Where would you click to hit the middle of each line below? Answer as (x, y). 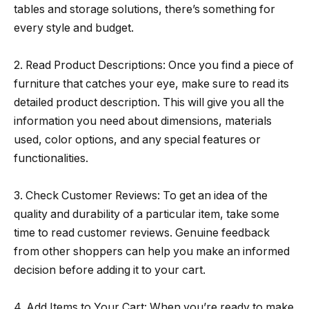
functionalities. (51, 159)
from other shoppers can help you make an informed (152, 252)
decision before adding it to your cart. (110, 270)
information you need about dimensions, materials (143, 121)
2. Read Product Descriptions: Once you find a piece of (154, 66)
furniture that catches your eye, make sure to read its (151, 84)
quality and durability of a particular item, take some (147, 215)
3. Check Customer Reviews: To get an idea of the (141, 196)
